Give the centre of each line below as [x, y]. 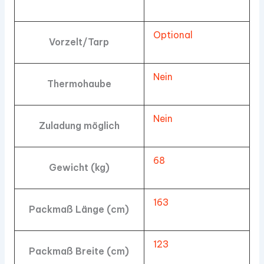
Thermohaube [79, 84]
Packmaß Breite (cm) [79, 251]
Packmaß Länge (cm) [79, 209]
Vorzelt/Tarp [79, 42]
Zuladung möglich [79, 126]
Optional [173, 35]
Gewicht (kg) [79, 168]
